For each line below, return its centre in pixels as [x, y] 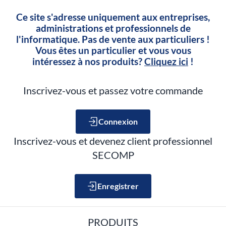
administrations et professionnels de [113, 28]
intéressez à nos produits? [88, 62]
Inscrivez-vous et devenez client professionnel [113, 141]
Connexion [118, 121]
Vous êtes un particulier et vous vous [113, 50]
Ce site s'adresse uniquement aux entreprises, [113, 17]
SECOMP [113, 155]
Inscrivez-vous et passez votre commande [113, 90]
